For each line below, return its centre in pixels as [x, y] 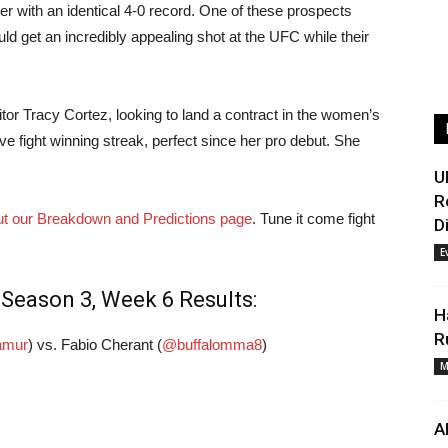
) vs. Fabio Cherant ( [95, 344]
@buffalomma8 [212, 344]
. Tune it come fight [313, 218]
